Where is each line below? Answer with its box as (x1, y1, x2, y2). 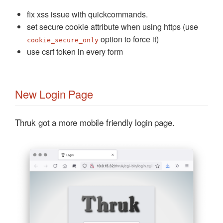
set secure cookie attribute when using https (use (27, 21, 198, 32)
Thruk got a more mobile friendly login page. (15, 116, 175, 128)
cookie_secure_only (27, 36, 99, 44)
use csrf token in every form (27, 46, 123, 57)
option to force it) (99, 33, 159, 45)
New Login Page (15, 86, 93, 102)
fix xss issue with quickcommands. (27, 8, 148, 20)
